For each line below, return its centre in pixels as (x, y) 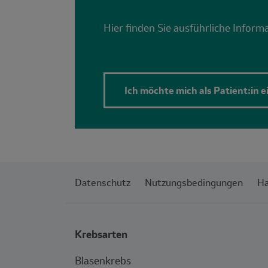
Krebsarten (101, 234)
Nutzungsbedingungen (194, 183)
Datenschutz (103, 183)
